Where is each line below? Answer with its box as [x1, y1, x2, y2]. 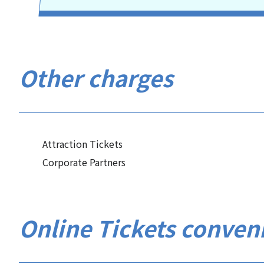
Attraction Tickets [42, 137, 123, 151]
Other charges [19, 61, 173, 94]
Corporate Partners [42, 155, 126, 169]
